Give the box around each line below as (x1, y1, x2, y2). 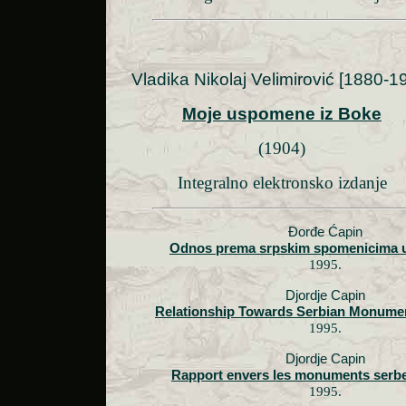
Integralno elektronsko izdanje (177, 173, 387, 193)
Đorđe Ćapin (287, 224, 362, 240)
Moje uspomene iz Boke (182, 104, 382, 124)
